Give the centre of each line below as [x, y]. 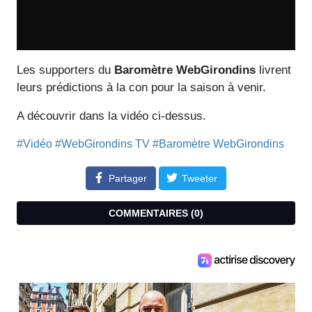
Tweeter [200, 178]
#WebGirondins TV [102, 144]
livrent [273, 70]
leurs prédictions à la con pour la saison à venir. [141, 87]
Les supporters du [65, 70]
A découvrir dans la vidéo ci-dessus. [111, 116]
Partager [128, 178]
